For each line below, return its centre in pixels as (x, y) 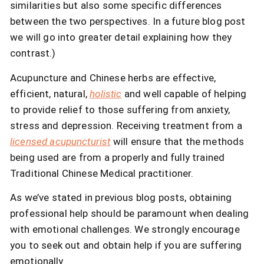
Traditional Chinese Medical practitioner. (102, 173)
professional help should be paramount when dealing (130, 214)
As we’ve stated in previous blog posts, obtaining (121, 198)
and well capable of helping (184, 93)
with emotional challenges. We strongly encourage (125, 230)
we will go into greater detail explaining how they (121, 37)
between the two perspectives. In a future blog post (128, 22)
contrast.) (33, 53)
